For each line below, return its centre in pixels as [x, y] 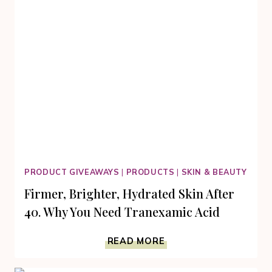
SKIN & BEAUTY [214, 172]
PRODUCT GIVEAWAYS [72, 172]
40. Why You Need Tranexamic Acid [122, 212]
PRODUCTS [150, 172]
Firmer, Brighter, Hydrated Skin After [129, 194]
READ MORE [136, 241]
